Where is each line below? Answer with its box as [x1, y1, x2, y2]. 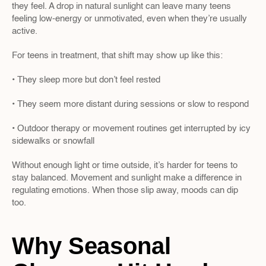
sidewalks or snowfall [12, 137, 94, 145]
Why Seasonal [12, 233, 171, 259]
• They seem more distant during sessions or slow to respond [12, 100, 249, 109]
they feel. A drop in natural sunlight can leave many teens [12, 2, 231, 11]
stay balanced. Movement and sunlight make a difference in [12, 173, 242, 182]
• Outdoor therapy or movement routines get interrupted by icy [12, 124, 251, 133]
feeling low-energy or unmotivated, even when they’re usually [12, 14, 247, 23]
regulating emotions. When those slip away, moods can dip [12, 186, 238, 195]
